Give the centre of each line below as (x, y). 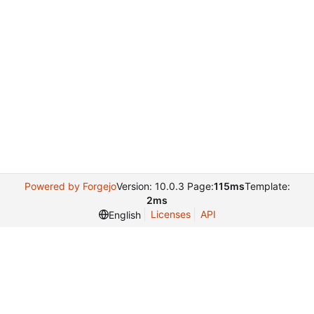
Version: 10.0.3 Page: (165, 186)
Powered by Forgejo (70, 186)
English (124, 214)
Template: (267, 186)
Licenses (170, 214)
